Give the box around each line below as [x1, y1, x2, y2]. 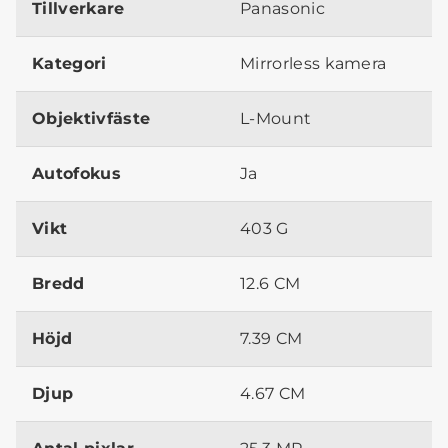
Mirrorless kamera [240, 53, 387, 73]
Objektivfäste [32, 108, 151, 128]
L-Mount [240, 108, 312, 128]
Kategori [32, 53, 107, 73]
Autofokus [32, 163, 121, 183]
